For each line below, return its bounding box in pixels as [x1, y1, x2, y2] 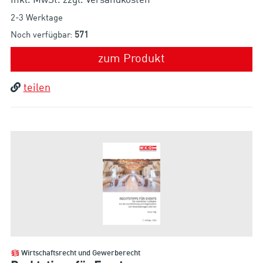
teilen [23, 83, 50, 94]
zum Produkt [98, 53, 165, 66]
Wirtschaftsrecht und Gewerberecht [21, 249, 140, 258]
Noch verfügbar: [10, 31, 75, 41]
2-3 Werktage [10, 14, 63, 23]
